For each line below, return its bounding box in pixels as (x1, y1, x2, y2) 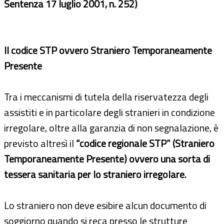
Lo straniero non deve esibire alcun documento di (4, 197, 206, 213)
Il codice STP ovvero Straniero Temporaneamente (4, 42, 212, 58)
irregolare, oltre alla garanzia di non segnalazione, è (4, 119, 218, 135)
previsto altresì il (4, 135, 76, 151)
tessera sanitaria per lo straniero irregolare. (4, 166, 186, 182)
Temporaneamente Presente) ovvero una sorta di (4, 150, 210, 166)
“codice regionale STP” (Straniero (76, 135, 214, 151)
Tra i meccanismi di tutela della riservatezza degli (4, 88, 208, 104)
